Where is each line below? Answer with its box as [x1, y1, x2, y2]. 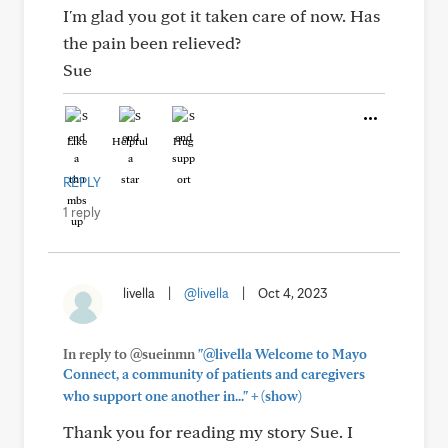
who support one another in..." [63, 388, 248, 404]
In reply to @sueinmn [63, 346, 198, 362]
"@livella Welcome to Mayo [198, 346, 367, 362]
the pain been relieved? [63, 32, 241, 53]
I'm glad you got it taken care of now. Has [63, 5, 380, 26]
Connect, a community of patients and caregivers [63, 366, 365, 382]
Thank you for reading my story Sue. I [63, 421, 353, 442]
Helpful [112, 134, 148, 148]
